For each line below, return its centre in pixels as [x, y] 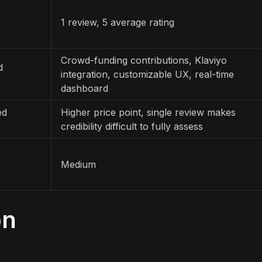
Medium [78, 164]
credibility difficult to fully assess [132, 126]
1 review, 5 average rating [118, 22]
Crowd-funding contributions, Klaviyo [144, 60]
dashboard [85, 88]
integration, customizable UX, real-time [147, 74]
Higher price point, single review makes [148, 112]
